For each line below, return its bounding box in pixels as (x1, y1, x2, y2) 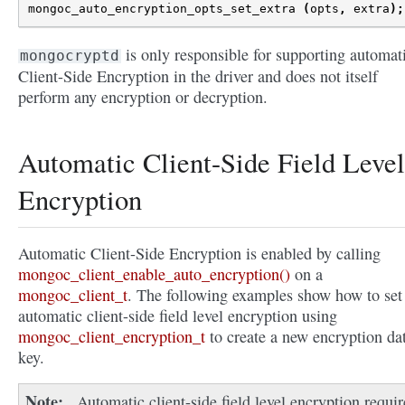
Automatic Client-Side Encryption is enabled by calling (18, 242, 381, 265)
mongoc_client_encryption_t (18, 325, 205, 348)
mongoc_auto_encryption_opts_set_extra (28, 2, 296, 16)
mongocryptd (20, 47, 119, 65)
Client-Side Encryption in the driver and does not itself (18, 65, 378, 88)
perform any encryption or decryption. (18, 86, 268, 108)
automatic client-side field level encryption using (18, 305, 337, 327)
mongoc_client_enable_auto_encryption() (18, 263, 290, 286)
